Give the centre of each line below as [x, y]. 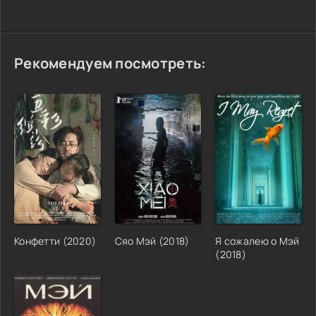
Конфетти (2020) [55, 241]
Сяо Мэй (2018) [152, 241]
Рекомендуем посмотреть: [110, 63]
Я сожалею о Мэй [257, 241]
